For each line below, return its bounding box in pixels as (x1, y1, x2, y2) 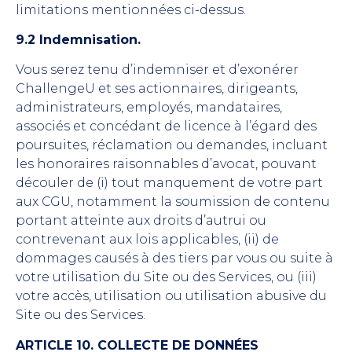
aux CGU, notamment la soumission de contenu (16, 194, 330, 210)
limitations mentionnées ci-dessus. (16, 2, 246, 17)
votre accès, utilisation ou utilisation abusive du (16, 288, 327, 304)
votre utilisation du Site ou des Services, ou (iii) (16, 269, 317, 285)
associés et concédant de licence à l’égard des (16, 119, 317, 134)
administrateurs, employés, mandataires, (16, 100, 282, 115)
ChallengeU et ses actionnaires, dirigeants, (16, 81, 298, 97)
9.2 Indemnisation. (16, 32, 141, 48)
